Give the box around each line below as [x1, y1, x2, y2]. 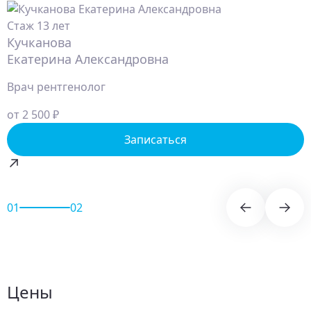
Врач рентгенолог [7, 78, 106, 94]
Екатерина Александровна [7, 50, 169, 67]
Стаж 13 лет [7, 17, 70, 33]
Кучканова [7, 33, 72, 51]
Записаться [124, 131, 187, 147]
